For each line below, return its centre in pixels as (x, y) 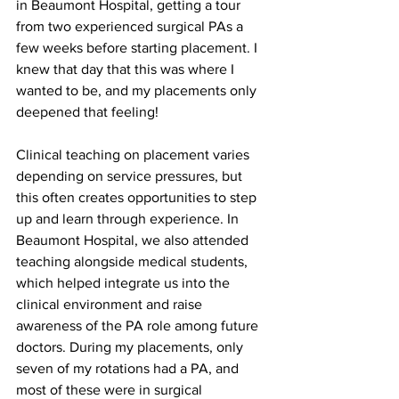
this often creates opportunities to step (138, 197)
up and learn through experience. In (129, 218)
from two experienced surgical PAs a (131, 26)
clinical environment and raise (111, 304)
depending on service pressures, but (131, 175)
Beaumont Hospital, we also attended (134, 240)
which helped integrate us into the (125, 282)
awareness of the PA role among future (139, 325)
